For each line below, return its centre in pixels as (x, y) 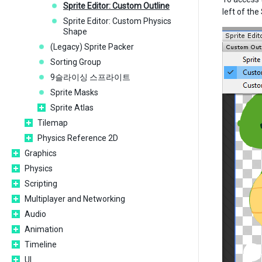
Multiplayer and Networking (75, 199)
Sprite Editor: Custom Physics (117, 21)
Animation (44, 229)
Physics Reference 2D (78, 138)
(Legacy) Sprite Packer (92, 47)
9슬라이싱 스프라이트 (90, 77)
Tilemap (53, 123)
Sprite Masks (74, 92)
